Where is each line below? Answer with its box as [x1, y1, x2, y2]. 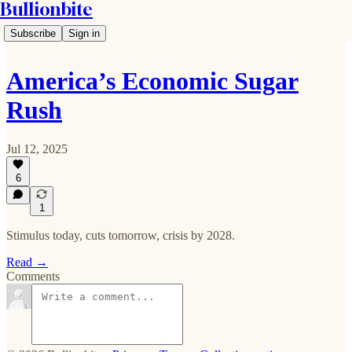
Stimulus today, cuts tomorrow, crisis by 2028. [6, 229, 235, 242]
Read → [6, 255, 48, 269]
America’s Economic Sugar [6, 67, 299, 96]
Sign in [68, 27, 100, 39]
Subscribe [10, 27, 56, 39]
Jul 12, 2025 [6, 141, 68, 156]
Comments [6, 269, 60, 283]
